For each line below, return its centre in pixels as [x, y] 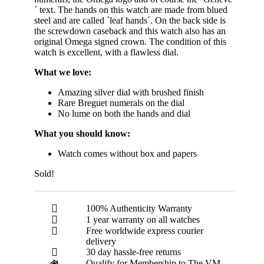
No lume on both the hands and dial [124, 113]
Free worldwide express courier [145, 230]
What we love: [63, 72]
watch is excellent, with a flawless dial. [106, 52]
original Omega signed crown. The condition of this [130, 41]
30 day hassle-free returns [133, 252]
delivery [101, 241]
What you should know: [83, 133]
